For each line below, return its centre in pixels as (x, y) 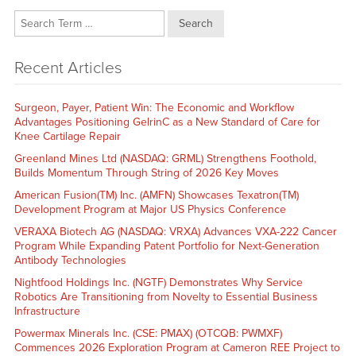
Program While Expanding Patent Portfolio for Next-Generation (166, 246)
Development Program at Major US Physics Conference (150, 209)
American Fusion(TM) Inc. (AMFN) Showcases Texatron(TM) (156, 195)
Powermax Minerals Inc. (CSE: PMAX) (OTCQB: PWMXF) (148, 333)
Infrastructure (47, 311)
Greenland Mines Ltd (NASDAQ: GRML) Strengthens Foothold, (165, 158)
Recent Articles (68, 68)
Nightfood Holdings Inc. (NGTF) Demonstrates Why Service (158, 282)
